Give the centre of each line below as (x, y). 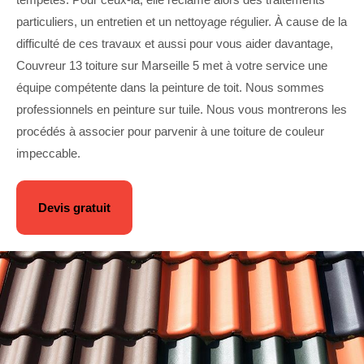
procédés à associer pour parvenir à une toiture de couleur (170, 131)
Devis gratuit (74, 208)
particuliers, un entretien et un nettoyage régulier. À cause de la (182, 22)
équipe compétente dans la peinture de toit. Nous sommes (170, 87)
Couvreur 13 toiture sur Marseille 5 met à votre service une (172, 65)
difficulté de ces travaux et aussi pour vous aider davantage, (175, 43)
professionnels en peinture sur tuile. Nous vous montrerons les (182, 109)
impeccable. (48, 153)
